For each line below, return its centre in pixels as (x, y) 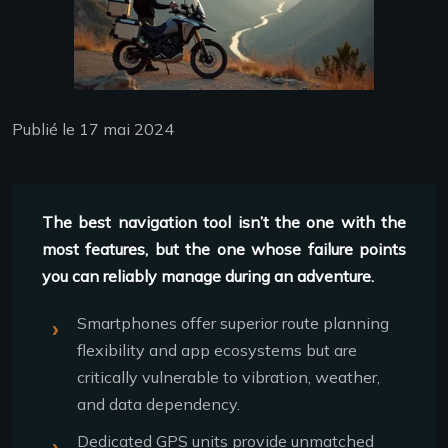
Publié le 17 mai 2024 (93, 129)
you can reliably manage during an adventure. (208, 276)
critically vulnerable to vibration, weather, (228, 377)
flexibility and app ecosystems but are (217, 350)
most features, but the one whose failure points (224, 249)
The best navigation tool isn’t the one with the (224, 222)
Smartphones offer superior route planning (233, 323)
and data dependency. (158, 404)
